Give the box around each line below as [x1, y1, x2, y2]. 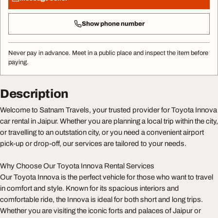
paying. [8, 59, 29, 66]
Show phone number [81, 20, 145, 27]
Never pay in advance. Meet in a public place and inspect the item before [8, 50, 208, 57]
